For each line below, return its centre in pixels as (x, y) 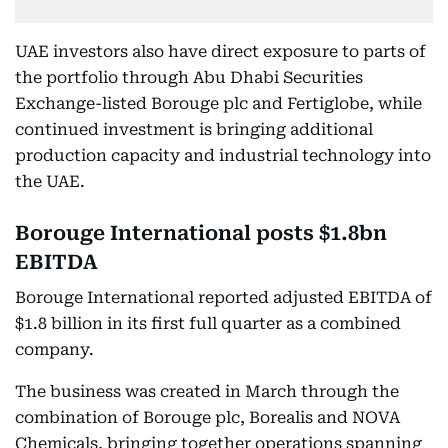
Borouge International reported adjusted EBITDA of (223, 297)
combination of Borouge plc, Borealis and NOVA (207, 417)
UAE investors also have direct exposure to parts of (220, 51)
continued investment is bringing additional (194, 129)
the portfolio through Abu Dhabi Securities (189, 77)
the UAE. (50, 181)
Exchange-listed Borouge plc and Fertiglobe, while (218, 103)
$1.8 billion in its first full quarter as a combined (208, 323)
